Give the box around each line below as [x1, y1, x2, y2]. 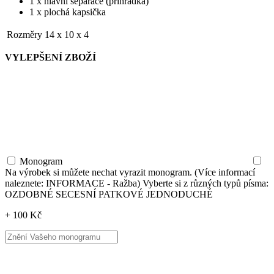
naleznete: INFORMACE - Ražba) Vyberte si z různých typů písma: [5, 177, 268, 188]
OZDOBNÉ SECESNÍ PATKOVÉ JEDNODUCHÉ [5, 188, 213, 199]
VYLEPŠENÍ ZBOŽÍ [5, 51, 96, 62]
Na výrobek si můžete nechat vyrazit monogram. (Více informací [5, 166, 255, 177]
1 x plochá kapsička [29, 6, 106, 17]
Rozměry [7, 29, 42, 40]
